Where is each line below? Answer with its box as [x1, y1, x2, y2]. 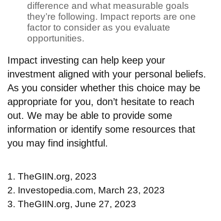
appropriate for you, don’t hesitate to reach [7, 96, 194, 107]
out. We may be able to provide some [7, 110, 172, 121]
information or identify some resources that [7, 123, 195, 135]
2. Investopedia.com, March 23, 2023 [7, 184, 165, 195]
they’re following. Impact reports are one [27, 11, 196, 22]
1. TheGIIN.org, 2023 [7, 171, 97, 182]
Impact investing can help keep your [7, 54, 165, 66]
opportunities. [27, 33, 84, 43]
